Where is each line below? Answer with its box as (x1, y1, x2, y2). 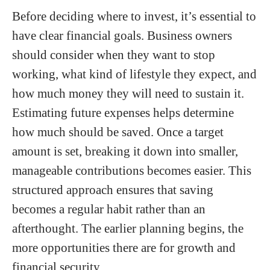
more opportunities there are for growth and (12, 240, 236, 255)
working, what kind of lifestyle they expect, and (12, 67, 257, 81)
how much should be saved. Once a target (12, 125, 224, 139)
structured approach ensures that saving (12, 183, 213, 197)
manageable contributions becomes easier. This (12, 163, 251, 178)
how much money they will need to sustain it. (12, 86, 244, 101)
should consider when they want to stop (12, 48, 215, 62)
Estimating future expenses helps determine (12, 105, 234, 120)
